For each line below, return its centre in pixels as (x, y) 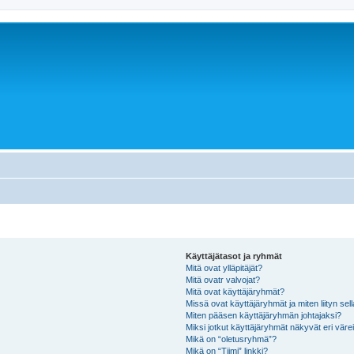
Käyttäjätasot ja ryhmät (234, 256)
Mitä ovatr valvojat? (223, 280)
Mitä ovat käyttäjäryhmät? (235, 292)
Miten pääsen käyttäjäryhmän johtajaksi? (264, 315)
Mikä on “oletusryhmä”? (232, 339)
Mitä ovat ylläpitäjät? (224, 268)
